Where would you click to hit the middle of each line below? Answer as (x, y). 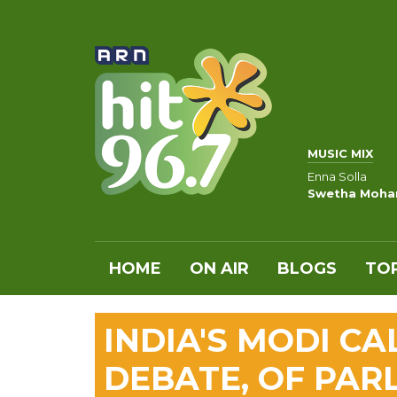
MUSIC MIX (340, 153)
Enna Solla (337, 177)
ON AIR (219, 269)
